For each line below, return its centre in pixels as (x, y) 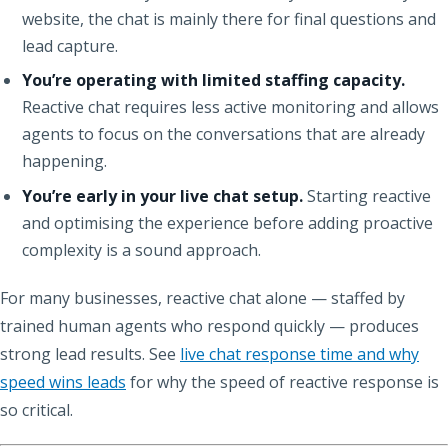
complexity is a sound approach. (142, 249)
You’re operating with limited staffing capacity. (214, 80)
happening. (65, 161)
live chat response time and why (299, 353)
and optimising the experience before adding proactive (228, 222)
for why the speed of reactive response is (282, 381)
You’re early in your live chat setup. (163, 195)
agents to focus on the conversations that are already (224, 134)
